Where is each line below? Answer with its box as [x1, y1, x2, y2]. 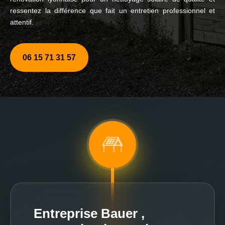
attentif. [10, 18, 34, 26]
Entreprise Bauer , [34, 206, 145, 221]
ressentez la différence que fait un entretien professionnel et [10, 7, 215, 15]
